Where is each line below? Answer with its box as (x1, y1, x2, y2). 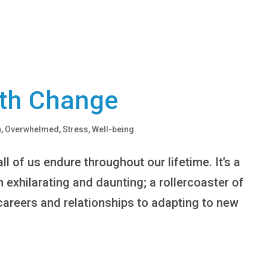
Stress (63, 124, 89, 134)
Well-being (92, 124, 135, 134)
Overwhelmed (5, 124, 60, 134)
